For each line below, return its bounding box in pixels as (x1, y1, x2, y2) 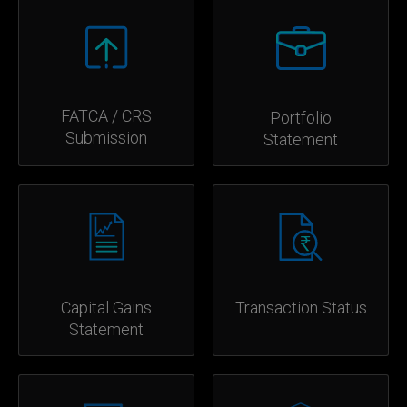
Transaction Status (234, 298, 367, 318)
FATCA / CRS (61, 106, 152, 126)
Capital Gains (61, 298, 152, 318)
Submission (65, 128, 147, 148)
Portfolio (270, 108, 332, 128)
